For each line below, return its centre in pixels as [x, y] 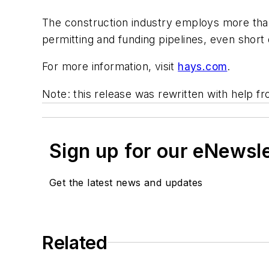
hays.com [203, 67]
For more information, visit [110, 67]
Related [75, 242]
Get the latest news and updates [126, 182]
